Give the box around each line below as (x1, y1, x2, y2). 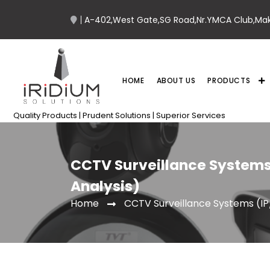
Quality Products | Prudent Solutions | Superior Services (13, 110, 225, 122)
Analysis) (71, 175, 140, 196)
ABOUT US (156, 75, 196, 86)
